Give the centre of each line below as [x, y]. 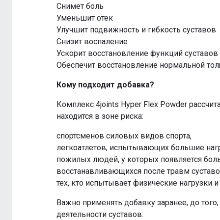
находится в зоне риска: [100, 116]
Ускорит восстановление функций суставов [137, 54]
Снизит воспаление [92, 42]
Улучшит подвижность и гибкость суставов [136, 30]
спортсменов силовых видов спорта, [124, 136]
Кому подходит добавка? [105, 85]
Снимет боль [80, 6]
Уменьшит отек [85, 18]
